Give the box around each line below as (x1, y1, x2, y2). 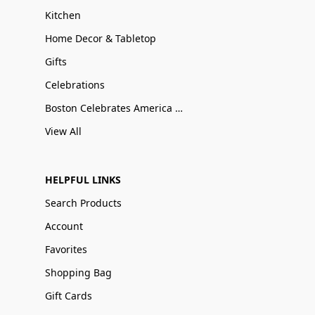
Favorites (45, 242, 87, 256)
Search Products (45, 195, 122, 210)
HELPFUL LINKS (45, 172, 121, 186)
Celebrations (45, 77, 105, 91)
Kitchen (45, 8, 81, 22)
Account (45, 219, 83, 233)
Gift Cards (45, 288, 92, 302)
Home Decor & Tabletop (45, 31, 156, 45)
